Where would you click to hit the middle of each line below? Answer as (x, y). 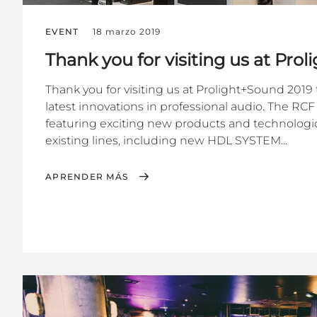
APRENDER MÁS (87, 177)
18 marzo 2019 (127, 32)
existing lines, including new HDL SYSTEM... (166, 141)
